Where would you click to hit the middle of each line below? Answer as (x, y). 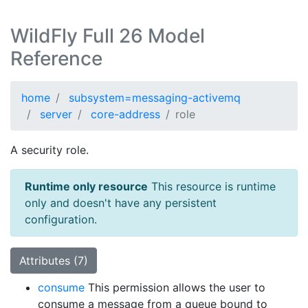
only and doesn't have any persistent (121, 203)
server (56, 114)
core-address (125, 114)
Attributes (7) (54, 261)
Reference (56, 58)
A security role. (49, 150)
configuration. (61, 219)
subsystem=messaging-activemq (155, 98)
